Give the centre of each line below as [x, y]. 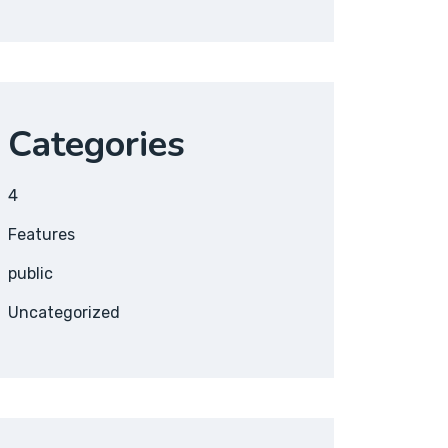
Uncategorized [64, 312]
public [30, 273]
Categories [96, 144]
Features [41, 234]
